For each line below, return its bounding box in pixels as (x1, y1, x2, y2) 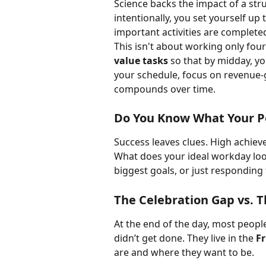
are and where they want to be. (114, 245, 254, 259)
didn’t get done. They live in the (114, 231, 256, 245)
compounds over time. (114, 82, 216, 96)
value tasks (114, 53, 168, 67)
